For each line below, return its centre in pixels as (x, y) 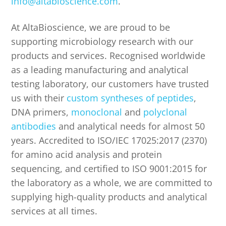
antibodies (34, 126)
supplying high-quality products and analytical (109, 196)
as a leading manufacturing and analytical (100, 69)
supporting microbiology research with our (102, 41)
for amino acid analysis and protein (87, 154)
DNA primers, (41, 112)
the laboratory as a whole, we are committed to (112, 182)
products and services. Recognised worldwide (108, 55)
